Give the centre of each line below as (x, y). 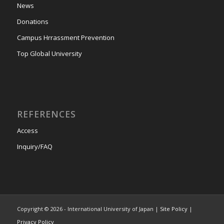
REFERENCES (46, 114)
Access (27, 131)
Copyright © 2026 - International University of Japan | (88, 209)
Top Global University (49, 54)
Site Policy (174, 209)
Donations (32, 22)
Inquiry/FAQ (34, 147)
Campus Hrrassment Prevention (65, 38)
